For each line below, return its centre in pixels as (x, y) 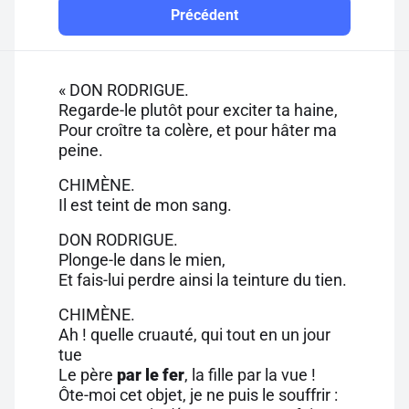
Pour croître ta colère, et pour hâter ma (198, 130)
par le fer (151, 375)
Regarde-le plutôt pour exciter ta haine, (198, 110)
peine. (81, 150)
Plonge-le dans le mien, (142, 260)
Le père (88, 375)
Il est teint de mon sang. (145, 205)
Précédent (204, 15)
